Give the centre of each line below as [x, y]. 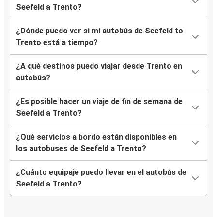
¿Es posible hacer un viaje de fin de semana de [99, 102]
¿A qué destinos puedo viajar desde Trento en [99, 66]
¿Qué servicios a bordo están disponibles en [96, 137]
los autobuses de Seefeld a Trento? [81, 149]
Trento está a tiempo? [57, 43]
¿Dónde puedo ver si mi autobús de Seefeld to [100, 31]
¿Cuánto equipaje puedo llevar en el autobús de [101, 172]
